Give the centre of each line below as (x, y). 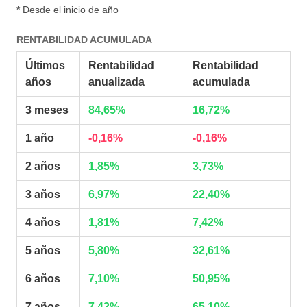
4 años (43, 223)
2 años (43, 167)
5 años (43, 251)
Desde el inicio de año (69, 9)
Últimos (45, 66)
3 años (43, 195)
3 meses (47, 110)
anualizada (116, 82)
